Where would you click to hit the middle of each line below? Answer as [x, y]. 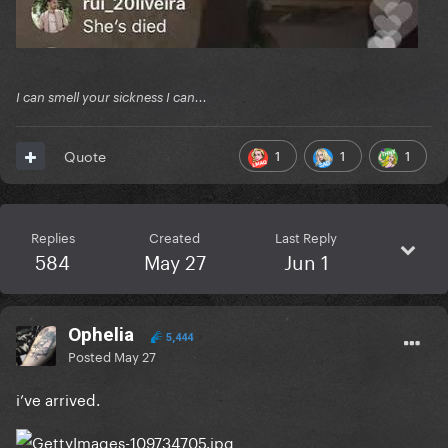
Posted [91, 355]
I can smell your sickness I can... [111, 97]
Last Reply [306, 236]
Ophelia [101, 335]
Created [175, 236]
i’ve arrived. [58, 398]
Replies [52, 236]
